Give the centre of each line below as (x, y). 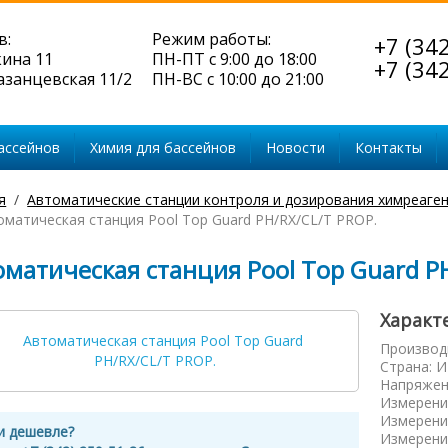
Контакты (388, 147)
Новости (295, 147)
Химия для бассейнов (163, 147)
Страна (405, 366)
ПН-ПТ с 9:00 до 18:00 (234, 59)
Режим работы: (211, 39)
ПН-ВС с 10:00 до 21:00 (238, 79)
